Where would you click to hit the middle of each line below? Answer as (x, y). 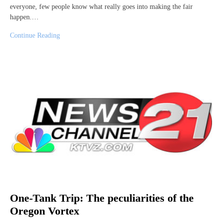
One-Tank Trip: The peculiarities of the (102, 198)
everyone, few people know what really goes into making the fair (101, 6)
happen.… (24, 17)
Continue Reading (35, 35)
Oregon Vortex (45, 211)
